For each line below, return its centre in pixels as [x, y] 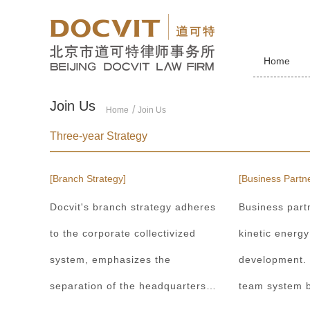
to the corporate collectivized [123, 234]
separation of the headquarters [128, 286]
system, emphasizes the [110, 260]
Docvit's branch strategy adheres [133, 207]
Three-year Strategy [99, 136]
